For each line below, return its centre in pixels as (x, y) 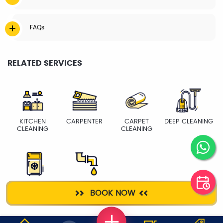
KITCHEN (32, 122)
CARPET (136, 122)
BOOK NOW (111, 193)
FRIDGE (35, 185)
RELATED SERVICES (45, 63)
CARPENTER (85, 122)
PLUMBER (87, 185)
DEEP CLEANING (188, 122)
